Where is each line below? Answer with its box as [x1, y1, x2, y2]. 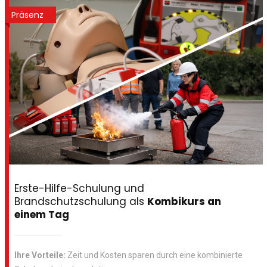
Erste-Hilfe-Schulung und [14, 181, 144, 196]
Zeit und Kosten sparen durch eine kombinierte [65, 250, 243, 260]
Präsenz [11, 9, 44, 21]
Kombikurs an [147, 194, 221, 209]
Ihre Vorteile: [14, 250, 66, 260]
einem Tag [14, 207, 69, 222]
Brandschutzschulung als [14, 194, 147, 209]
